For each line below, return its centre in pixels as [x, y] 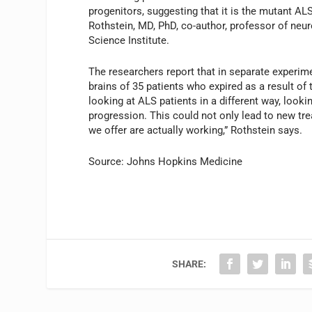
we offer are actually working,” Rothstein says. [196, 131]
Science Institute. [129, 41]
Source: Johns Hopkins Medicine [166, 162]
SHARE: [189, 264]
